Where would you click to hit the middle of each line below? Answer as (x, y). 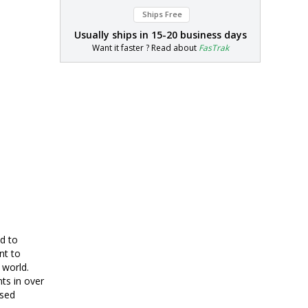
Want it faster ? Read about (145, 47)
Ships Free (162, 14)
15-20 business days (199, 34)
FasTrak (213, 47)
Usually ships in (112, 34)
